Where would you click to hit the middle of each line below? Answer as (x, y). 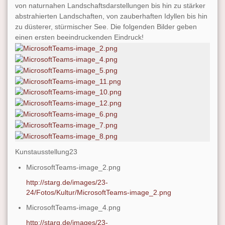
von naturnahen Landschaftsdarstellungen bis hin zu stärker (110, 6)
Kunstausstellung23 (46, 151)
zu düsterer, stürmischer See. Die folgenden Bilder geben (106, 27)
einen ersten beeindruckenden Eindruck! (79, 37)
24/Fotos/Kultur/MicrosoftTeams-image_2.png (99, 192)
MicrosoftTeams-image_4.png (74, 207)
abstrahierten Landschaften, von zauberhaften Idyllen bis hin (111, 16)
